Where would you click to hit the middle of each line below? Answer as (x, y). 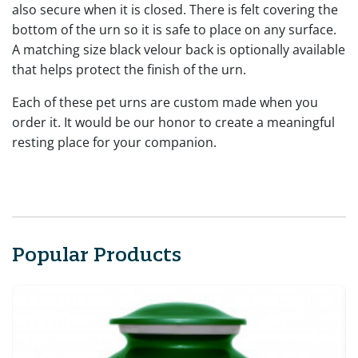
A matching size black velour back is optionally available (179, 49)
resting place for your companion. (114, 142)
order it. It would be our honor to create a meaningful (173, 122)
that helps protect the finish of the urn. (131, 69)
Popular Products (97, 254)
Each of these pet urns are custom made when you (165, 102)
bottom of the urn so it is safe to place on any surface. (174, 29)
